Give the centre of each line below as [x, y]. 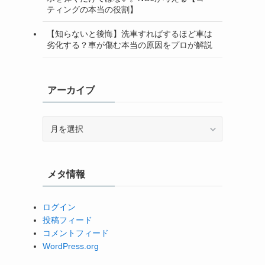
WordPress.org [71, 246]
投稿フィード [67, 220]
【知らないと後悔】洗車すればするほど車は [130, 33]
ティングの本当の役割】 [92, 9]
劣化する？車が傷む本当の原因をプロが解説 [130, 45]
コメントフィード [76, 233]
